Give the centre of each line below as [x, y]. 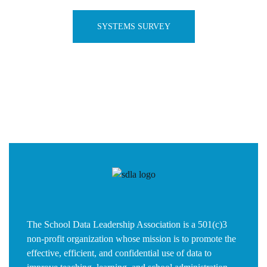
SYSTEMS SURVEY [133, 26]
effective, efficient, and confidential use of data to [119, 253]
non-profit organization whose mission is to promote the [131, 239]
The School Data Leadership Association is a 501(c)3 [127, 225]
